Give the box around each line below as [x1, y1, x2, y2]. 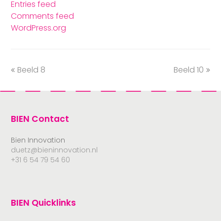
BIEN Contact [11, 113, 70, 125]
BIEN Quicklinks [11, 197, 76, 209]
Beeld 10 [173, 64, 204, 76]
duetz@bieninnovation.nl [11, 145, 98, 155]
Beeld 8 [17, 64, 46, 76]
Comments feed [11, 10, 74, 22]
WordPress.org [11, 22, 67, 34]
